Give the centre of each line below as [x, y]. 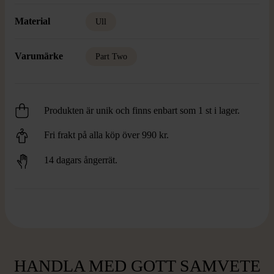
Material [32, 21]
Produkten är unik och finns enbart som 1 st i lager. [142, 110]
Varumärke [39, 56]
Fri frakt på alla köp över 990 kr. [106, 135]
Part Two [111, 57]
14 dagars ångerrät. [81, 160]
